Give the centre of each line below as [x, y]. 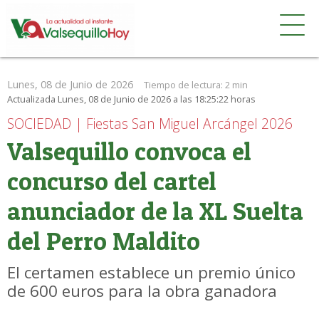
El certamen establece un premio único [151, 272]
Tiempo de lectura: [184, 85]
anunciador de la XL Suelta [155, 211]
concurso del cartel [112, 181]
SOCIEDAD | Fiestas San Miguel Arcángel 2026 [150, 124]
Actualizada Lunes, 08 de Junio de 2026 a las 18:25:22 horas [131, 99]
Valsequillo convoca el [129, 151]
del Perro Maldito [104, 241]
